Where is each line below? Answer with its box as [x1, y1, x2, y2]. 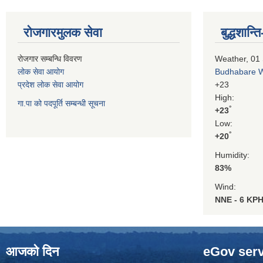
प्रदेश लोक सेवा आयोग [18, 80, 83, 89]
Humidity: [215, 150, 249, 160]
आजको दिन [6, 244, 59, 259]
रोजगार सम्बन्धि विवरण [18, 54, 85, 63]
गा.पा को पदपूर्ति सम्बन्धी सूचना [18, 99, 105, 108]
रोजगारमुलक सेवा [23, 25, 102, 40]
